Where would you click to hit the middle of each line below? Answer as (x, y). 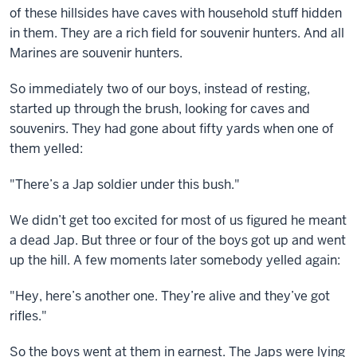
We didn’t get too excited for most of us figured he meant (178, 220)
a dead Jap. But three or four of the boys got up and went (178, 240)
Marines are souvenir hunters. (96, 53)
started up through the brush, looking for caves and (160, 109)
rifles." (28, 316)
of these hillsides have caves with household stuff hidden (176, 13)
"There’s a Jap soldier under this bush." (125, 184)
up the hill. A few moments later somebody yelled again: (175, 260)
